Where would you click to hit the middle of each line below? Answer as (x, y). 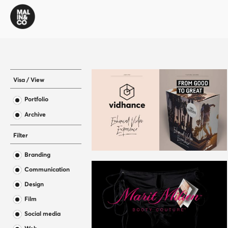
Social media (42, 214)
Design (34, 184)
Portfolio (36, 99)
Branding (37, 155)
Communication (47, 169)
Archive (35, 114)
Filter (21, 135)
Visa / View (29, 80)
